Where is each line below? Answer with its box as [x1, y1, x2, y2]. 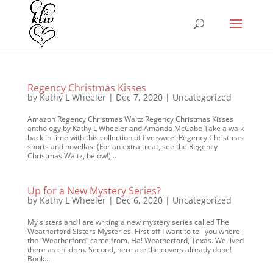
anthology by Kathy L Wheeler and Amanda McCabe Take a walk [27, 123, 244, 133]
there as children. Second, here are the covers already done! [27, 244, 232, 255]
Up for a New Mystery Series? [27, 184, 161, 197]
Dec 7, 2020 [115, 91, 163, 103]
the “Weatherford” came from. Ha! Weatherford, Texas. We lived [27, 235, 244, 246]
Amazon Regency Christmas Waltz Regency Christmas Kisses [27, 114, 233, 124]
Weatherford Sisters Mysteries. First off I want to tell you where [27, 226, 240, 236]
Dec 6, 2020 [115, 194, 163, 206]
